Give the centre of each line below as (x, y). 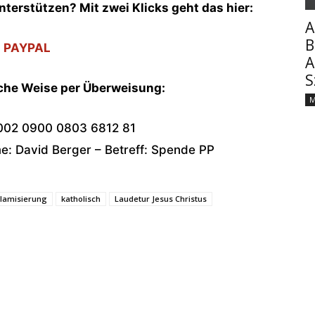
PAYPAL (27, 47)
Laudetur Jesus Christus (161, 198)
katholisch (81, 198)
